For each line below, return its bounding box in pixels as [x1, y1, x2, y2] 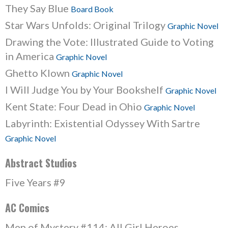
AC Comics [5, 200, 49, 215]
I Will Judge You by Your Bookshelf [5, 83, 165, 96]
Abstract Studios [5, 155, 77, 170]
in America [5, 50, 56, 62]
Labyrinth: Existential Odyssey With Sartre [5, 117, 200, 129]
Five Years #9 [5, 176, 66, 188]
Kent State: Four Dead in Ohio [5, 100, 144, 112]
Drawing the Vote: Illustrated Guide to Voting [5, 36, 214, 48]
